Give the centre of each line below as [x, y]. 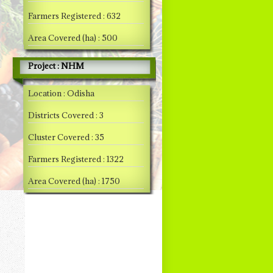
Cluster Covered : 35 [66, 137]
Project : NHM [56, 66]
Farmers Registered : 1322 [76, 159]
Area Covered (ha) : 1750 [74, 181]
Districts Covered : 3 [66, 115]
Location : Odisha [61, 93]
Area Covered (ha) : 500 [73, 38]
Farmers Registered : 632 [74, 16]
